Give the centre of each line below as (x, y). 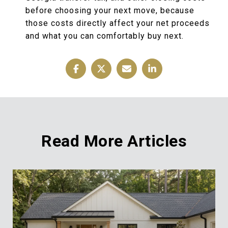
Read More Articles (114, 141)
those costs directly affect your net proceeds (117, 23)
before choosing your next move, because (110, 10)
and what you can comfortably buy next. (104, 36)
